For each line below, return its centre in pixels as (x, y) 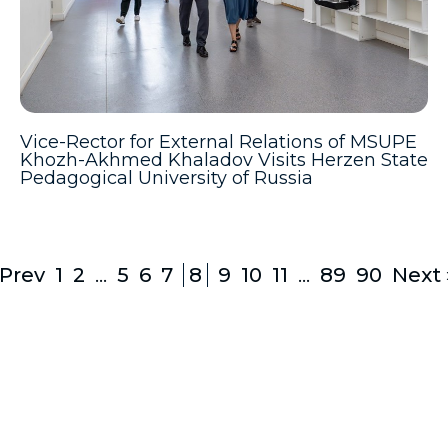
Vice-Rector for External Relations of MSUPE (218, 142)
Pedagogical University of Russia (166, 178)
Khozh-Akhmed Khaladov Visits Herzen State (224, 160)
